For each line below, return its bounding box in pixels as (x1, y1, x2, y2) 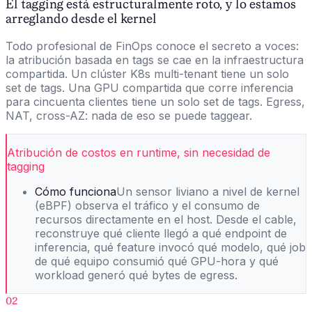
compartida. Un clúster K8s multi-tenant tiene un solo (6, 67, 289, 81)
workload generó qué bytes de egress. (35, 268, 237, 283)
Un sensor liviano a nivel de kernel (116, 185, 299, 199)
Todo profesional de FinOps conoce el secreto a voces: (6, 39, 299, 54)
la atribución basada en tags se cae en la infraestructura (6, 53, 304, 68)
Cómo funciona (35, 185, 116, 199)
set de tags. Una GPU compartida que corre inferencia (6, 81, 293, 95)
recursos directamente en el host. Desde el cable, (35, 212, 297, 227)
